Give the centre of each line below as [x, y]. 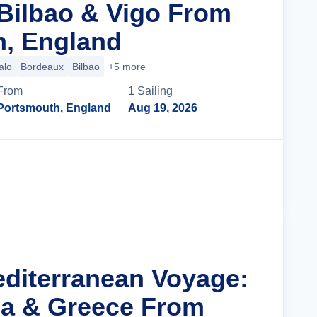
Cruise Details [209, 174]
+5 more [127, 67]
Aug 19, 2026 [163, 108]
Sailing [155, 91]
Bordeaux [42, 67]
